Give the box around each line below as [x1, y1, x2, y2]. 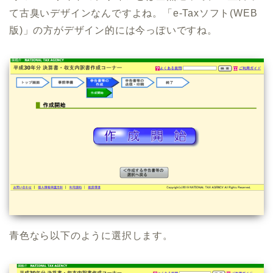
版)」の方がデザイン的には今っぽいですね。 [9, 24, 218, 35]
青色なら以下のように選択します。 [9, 230, 173, 241]
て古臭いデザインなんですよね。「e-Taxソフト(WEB [9, 7, 258, 18]
